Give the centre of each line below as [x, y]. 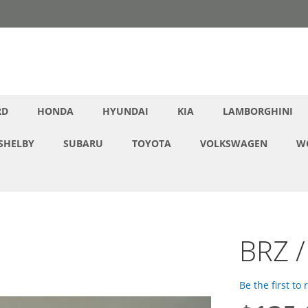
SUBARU [83, 143]
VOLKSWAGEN [234, 143]
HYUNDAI [125, 111]
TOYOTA [152, 143]
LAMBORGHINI [258, 111]
